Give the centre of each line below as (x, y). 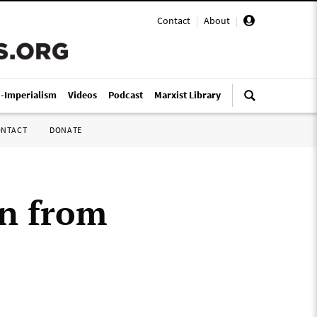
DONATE (66, 130)
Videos (82, 95)
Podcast (126, 95)
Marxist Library (188, 95)
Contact (174, 21)
